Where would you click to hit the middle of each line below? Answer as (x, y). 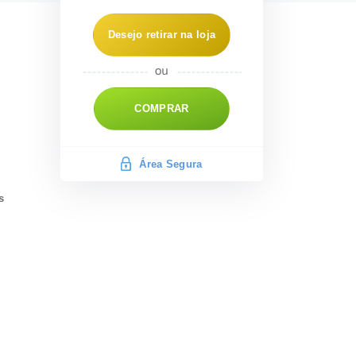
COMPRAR (162, 108)
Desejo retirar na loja (162, 35)
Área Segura (171, 164)
